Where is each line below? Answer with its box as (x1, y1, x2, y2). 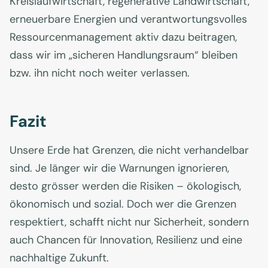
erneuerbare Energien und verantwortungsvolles (10, 12, 247, 27)
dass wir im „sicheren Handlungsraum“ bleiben (10, 48, 237, 63)
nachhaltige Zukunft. (10, 251, 109, 266)
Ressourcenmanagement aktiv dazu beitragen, (10, 30, 237, 45)
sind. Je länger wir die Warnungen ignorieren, (10, 161, 229, 176)
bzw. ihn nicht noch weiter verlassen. (10, 66, 190, 81)
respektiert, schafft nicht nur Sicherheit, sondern (10, 215, 249, 230)
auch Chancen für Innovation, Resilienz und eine (10, 233, 242, 248)
